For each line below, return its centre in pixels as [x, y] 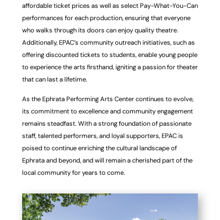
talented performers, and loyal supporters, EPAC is [110, 136]
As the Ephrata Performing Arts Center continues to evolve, [108, 99]
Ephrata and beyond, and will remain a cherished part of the [107, 160]
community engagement [157, 111]
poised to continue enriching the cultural [81, 148]
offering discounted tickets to [66, 55]
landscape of [158, 148]
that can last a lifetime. [55, 79]
